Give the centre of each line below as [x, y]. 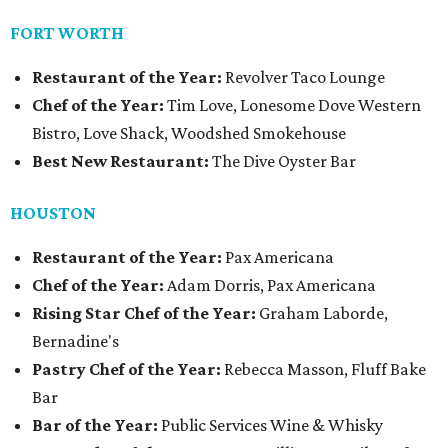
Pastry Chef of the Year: [126, 369]
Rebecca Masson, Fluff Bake [323, 369]
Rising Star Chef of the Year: [145, 313]
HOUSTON [53, 213]
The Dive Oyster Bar [282, 161]
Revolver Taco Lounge [303, 77]
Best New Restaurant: [120, 161]
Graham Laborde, [323, 313]
